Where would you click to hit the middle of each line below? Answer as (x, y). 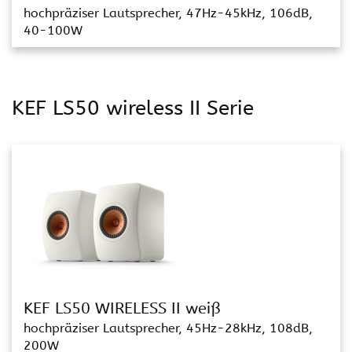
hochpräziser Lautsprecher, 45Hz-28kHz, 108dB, (168, 328)
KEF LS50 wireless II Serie (133, 108)
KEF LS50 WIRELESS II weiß (122, 308)
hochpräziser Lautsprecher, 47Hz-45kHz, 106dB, (168, 13)
